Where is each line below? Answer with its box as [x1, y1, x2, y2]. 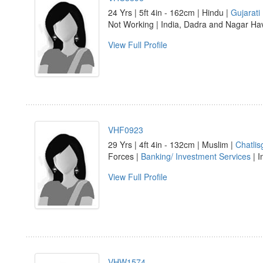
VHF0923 [108, 124, 143, 136]
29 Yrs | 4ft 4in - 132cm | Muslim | [108, 139, 235, 150]
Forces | [108, 150, 141, 162]
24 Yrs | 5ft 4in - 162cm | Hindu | [108, 6, 231, 18]
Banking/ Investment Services [141, 150, 251, 162]
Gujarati [231, 6, 260, 18]
